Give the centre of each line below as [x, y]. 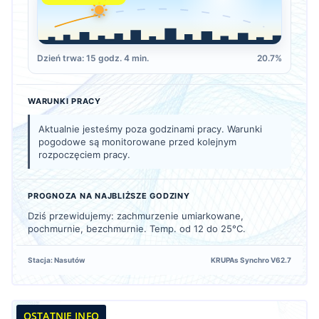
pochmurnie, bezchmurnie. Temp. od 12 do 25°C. [137, 228]
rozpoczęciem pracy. [84, 154]
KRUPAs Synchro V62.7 [251, 260]
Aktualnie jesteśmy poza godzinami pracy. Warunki [150, 129]
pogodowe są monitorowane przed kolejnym [137, 141]
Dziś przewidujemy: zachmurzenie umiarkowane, [136, 215]
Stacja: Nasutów [57, 260]
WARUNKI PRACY [64, 101]
